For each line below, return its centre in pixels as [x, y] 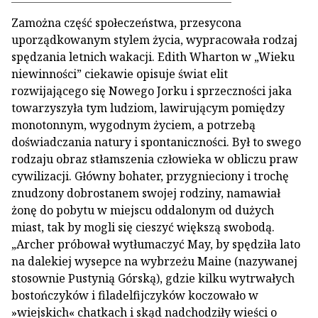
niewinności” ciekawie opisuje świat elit [120, 74]
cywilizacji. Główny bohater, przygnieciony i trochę [150, 176]
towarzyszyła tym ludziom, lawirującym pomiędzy [148, 108]
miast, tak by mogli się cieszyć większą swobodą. [143, 227]
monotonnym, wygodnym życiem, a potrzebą [133, 125]
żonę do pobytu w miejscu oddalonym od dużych [143, 210]
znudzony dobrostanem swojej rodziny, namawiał [146, 193]
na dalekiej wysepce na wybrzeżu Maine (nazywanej [154, 261]
